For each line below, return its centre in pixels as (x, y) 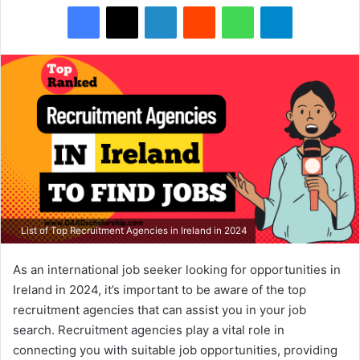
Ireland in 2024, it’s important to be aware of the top (160, 290)
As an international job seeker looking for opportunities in (177, 270)
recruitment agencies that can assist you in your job (160, 310)
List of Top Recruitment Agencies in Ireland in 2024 (133, 231)
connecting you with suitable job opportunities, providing (175, 350)
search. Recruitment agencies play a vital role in (149, 330)
